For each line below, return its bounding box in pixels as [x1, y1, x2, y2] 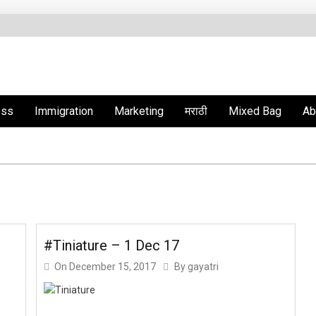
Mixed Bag [229, 104, 281, 118]
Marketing [114, 104, 164, 118]
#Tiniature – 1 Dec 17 [44, 237, 180, 254]
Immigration [35, 104, 93, 118]
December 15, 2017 [69, 261, 157, 272]
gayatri [188, 261, 219, 272]
